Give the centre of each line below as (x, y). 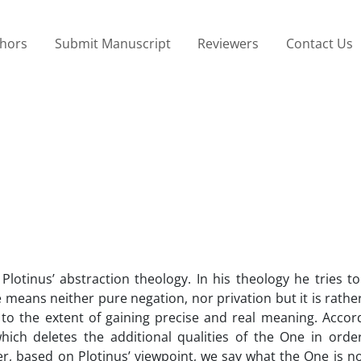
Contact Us (319, 43)
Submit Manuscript (112, 43)
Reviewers (228, 43)
